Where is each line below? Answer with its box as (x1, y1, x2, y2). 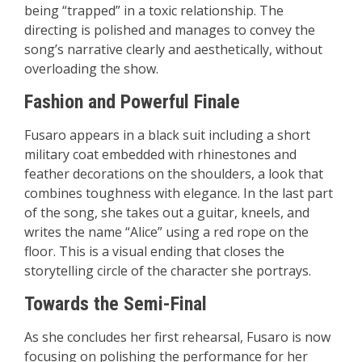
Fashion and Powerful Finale (24, 90, 240, 113)
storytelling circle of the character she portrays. (24, 261, 311, 280)
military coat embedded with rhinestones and (24, 145, 297, 163)
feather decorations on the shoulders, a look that (24, 164, 323, 183)
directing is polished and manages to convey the (24, 20, 315, 39)
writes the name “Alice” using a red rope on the (24, 222, 309, 241)
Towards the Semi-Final (24, 292, 207, 315)
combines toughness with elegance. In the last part (24, 183, 333, 202)
